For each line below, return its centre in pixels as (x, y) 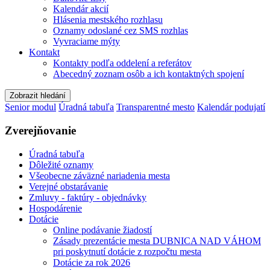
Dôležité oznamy (61, 165)
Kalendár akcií (81, 9)
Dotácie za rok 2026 (92, 262)
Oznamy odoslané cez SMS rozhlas (121, 31)
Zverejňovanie (40, 131)
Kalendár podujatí (231, 107)
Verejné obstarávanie (68, 186)
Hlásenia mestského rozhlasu (108, 20)
